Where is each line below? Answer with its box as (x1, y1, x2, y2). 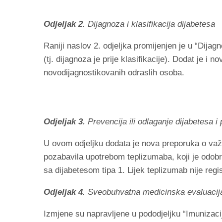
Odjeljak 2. (44, 19, 88, 29)
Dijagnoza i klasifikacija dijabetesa (88, 19, 215, 29)
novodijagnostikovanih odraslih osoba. (44, 67, 184, 77)
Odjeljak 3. (44, 116, 85, 126)
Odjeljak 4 (44, 187, 83, 197)
